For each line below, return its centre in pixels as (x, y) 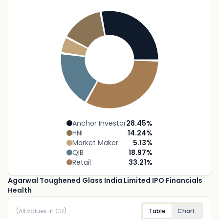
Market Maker (95, 143)
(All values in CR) (41, 211)
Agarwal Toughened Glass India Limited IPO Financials (105, 180)
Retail (82, 162)
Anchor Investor (99, 123)
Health (20, 190)
